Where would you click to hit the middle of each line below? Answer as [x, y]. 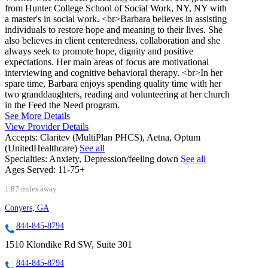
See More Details [37, 115]
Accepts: [21, 137]
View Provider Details [47, 126]
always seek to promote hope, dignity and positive [99, 51]
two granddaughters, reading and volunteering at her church [117, 94]
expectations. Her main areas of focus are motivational [107, 62]
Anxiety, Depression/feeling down [115, 159]
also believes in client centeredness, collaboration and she [112, 40]
